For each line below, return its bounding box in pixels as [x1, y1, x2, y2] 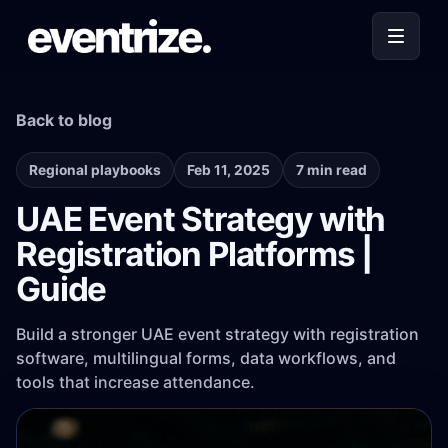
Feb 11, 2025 [187, 161, 270, 178]
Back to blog [16, 109, 112, 130]
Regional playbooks [29, 161, 161, 178]
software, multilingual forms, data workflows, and [16, 347, 396, 368]
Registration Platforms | [16, 234, 373, 275]
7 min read [296, 161, 367, 178]
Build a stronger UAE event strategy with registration [16, 323, 419, 344]
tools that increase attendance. [16, 371, 255, 392]
